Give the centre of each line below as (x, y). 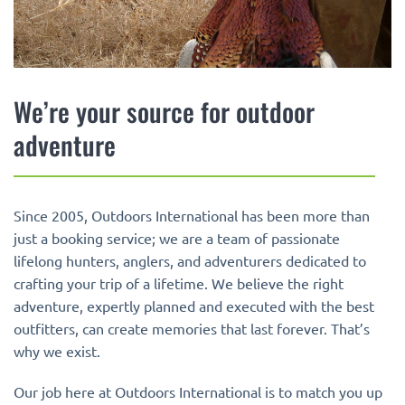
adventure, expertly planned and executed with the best (194, 305)
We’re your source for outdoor (164, 112)
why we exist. (57, 350)
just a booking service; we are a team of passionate (177, 237)
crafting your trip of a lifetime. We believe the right (179, 283)
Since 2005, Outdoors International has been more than (192, 215)
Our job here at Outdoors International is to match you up (198, 392)
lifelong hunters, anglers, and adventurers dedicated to (190, 260)
